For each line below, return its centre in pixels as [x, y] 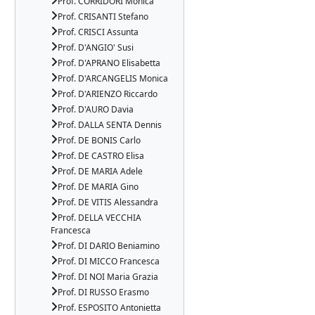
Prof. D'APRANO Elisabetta [109, 63]
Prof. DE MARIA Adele [100, 171]
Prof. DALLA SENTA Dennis [110, 125]
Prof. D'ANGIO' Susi [96, 47]
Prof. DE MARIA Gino [98, 187]
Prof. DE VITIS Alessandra [108, 202]
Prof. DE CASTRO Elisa [101, 156]
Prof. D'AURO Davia [96, 109]
